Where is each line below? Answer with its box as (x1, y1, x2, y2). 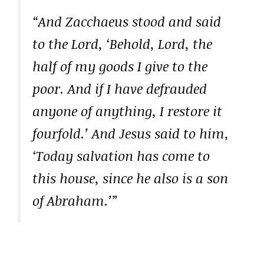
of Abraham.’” (32, 190, 118, 210)
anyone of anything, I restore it (32, 101, 222, 120)
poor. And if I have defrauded (32, 78, 207, 98)
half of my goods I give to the (32, 56, 207, 75)
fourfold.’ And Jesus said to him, (32, 123, 229, 143)
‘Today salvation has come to (32, 146, 210, 165)
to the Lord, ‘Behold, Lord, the (32, 34, 212, 53)
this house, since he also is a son (32, 168, 228, 187)
